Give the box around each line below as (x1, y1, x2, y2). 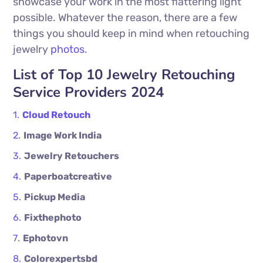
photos (50, 43, 85, 56)
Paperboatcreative (24, 171, 113, 183)
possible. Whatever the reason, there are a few (13, 11, 238, 25)
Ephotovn (23, 232, 69, 244)
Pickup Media (24, 191, 86, 203)
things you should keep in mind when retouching (13, 27, 250, 41)
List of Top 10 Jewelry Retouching (13, 65, 236, 85)
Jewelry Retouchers (24, 150, 120, 162)
